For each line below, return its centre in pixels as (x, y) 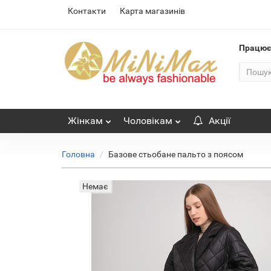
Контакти (87, 11)
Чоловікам (148, 121)
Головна (78, 154)
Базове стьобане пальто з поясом (176, 154)
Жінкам (85, 121)
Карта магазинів (152, 11)
